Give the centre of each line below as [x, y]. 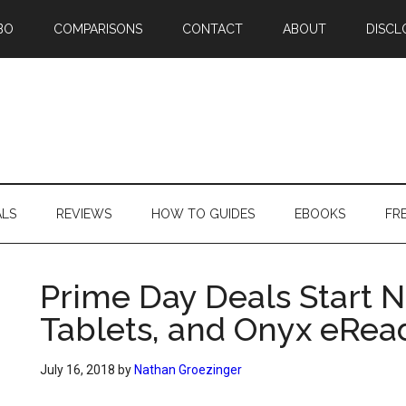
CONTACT [213, 29]
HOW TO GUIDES [203, 214]
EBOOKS [320, 214]
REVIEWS [84, 214]
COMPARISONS [98, 29]
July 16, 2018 [77, 370]
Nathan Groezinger [188, 370]
